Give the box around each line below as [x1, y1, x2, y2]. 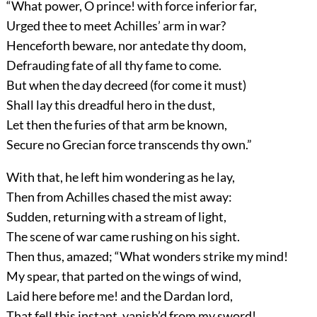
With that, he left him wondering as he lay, [6, 168, 235, 185]
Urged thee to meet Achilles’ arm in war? [6, 17, 226, 33]
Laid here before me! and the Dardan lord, [6, 287, 233, 304]
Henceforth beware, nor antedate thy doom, [6, 37, 246, 53]
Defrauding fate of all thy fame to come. [6, 57, 221, 73]
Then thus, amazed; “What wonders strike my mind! [6, 248, 288, 264]
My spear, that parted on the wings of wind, [6, 267, 241, 284]
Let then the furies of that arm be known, [6, 116, 227, 132]
